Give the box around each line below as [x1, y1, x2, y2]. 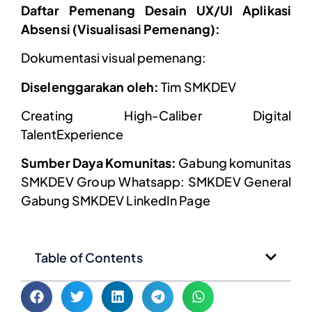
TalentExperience [21, 125, 124, 142]
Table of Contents [35, 249, 143, 265]
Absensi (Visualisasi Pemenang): [21, 20, 221, 37]
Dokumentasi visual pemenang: [21, 49, 206, 66]
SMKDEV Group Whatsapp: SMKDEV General [21, 173, 291, 190]
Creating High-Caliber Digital [21, 107, 291, 123]
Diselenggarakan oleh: [21, 78, 159, 95]
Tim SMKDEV [159, 78, 237, 95]
